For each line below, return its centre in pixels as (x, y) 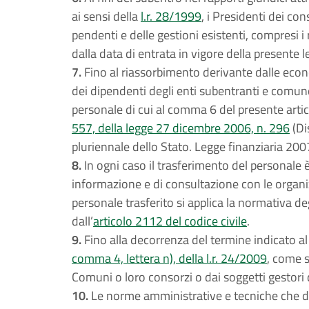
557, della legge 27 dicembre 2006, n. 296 (181, 128)
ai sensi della (106, 16)
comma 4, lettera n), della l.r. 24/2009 (169, 258)
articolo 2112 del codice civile (170, 221)
